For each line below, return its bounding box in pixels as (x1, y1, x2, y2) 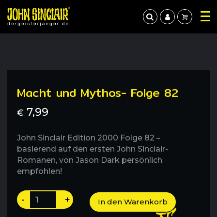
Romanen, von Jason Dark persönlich (17, 155, 162, 165)
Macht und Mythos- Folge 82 (17, 83, 178, 102)
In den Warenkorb (98, 197, 168, 206)
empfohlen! (17, 167, 62, 176)
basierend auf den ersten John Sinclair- (17, 144, 168, 154)
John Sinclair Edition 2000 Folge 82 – (17, 133, 160, 142)
